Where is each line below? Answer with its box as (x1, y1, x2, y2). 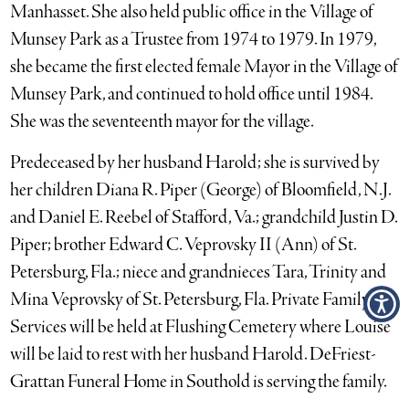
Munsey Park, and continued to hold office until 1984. (10, 82, 373, 107)
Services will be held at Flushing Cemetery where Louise (10, 315, 392, 340)
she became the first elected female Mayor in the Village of (10, 55, 399, 79)
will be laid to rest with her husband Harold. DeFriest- (10, 342, 376, 367)
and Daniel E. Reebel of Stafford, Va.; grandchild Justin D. (10, 205, 398, 230)
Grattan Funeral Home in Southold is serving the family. (10, 370, 388, 394)
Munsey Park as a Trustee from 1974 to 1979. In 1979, (10, 27, 377, 52)
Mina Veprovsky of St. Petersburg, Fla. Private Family (10, 288, 371, 312)
